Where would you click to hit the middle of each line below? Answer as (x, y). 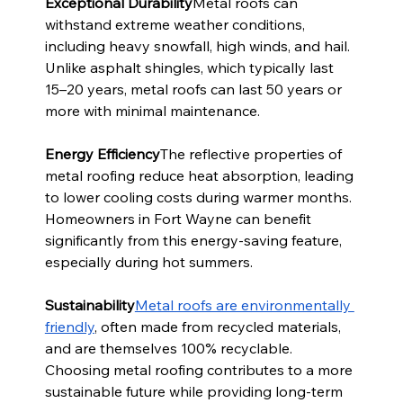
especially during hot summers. (148, 262)
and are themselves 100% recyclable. (170, 349)
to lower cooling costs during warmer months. (200, 197)
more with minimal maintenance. (152, 111)
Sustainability (90, 305)
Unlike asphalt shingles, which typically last (191, 68)
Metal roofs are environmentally (244, 305)
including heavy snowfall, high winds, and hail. (199, 46)
